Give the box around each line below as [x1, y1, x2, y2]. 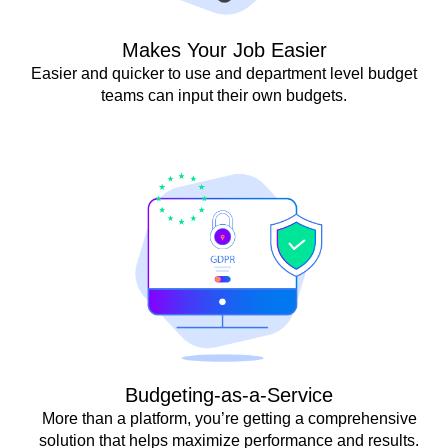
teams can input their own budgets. [101, 86, 347, 104]
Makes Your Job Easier [121, 38, 327, 61]
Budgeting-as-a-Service [125, 383, 333, 406]
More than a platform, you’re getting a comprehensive [41, 409, 417, 427]
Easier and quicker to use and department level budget [31, 64, 417, 82]
